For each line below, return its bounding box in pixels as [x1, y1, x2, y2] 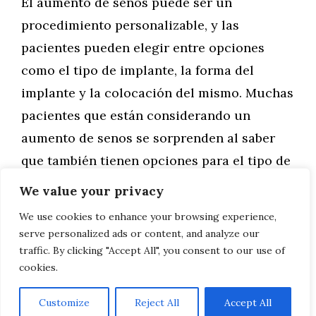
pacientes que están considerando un [21, 107, 250, 123]
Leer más [35, 223, 91, 240]
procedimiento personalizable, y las [21, 16, 239, 33]
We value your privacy [19, 183, 164, 199]
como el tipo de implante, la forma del [21, 61, 254, 78]
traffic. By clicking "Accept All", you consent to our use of [19, 244, 285, 257]
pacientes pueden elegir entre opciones [21, 39, 265, 56]
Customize [39, 296, 90, 309]
